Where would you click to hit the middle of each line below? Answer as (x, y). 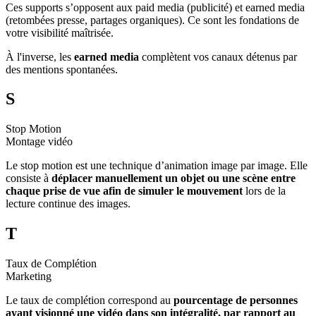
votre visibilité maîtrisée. (60, 32)
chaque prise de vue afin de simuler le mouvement (124, 191)
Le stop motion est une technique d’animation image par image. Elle (157, 166)
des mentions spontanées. (62, 69)
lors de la (264, 191)
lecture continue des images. (68, 204)
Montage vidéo (39, 142)
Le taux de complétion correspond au (90, 300)
